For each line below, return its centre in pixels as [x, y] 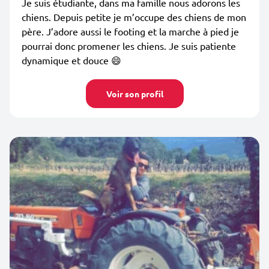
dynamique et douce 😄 [71, 60]
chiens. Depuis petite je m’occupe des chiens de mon [134, 17]
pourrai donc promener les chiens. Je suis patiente [129, 46]
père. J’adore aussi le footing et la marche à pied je [130, 31]
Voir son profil [134, 94]
